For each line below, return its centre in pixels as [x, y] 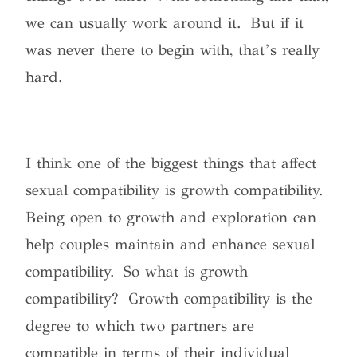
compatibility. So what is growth [137, 271]
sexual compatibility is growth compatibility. [177, 190]
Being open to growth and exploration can [171, 217]
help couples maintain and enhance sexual [171, 244]
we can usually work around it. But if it [165, 22]
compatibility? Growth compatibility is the [169, 298]
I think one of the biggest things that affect [171, 163]
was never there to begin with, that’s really [173, 49]
